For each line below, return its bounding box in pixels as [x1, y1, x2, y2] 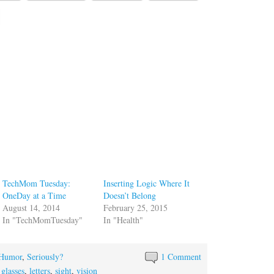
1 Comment [161, 250, 202, 262]
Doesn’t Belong [103, 189, 157, 201]
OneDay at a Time [2, 189, 67, 201]
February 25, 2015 [103, 201, 168, 213]
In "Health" [103, 213, 144, 226]
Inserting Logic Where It [103, 177, 190, 189]
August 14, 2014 [2, 201, 61, 213]
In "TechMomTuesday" [2, 213, 83, 226]
